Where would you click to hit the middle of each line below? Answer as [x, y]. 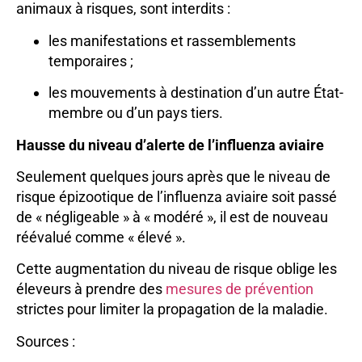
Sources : [46, 341]
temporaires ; [91, 61]
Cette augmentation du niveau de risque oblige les [177, 269]
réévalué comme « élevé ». [101, 238]
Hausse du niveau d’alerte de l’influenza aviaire [170, 145]
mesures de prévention [240, 289]
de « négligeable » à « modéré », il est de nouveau [172, 217]
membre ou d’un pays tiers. [136, 113]
